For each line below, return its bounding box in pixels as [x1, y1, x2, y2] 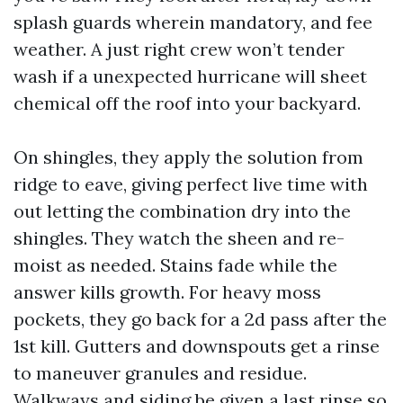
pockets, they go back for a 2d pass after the [13, 308, 387, 330]
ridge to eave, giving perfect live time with [13, 173, 368, 195]
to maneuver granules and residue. [13, 362, 307, 384]
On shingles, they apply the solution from [13, 146, 363, 168]
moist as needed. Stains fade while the [13, 254, 337, 276]
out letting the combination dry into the [13, 200, 351, 222]
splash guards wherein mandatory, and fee [13, 11, 372, 33]
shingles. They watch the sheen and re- [13, 227, 345, 249]
